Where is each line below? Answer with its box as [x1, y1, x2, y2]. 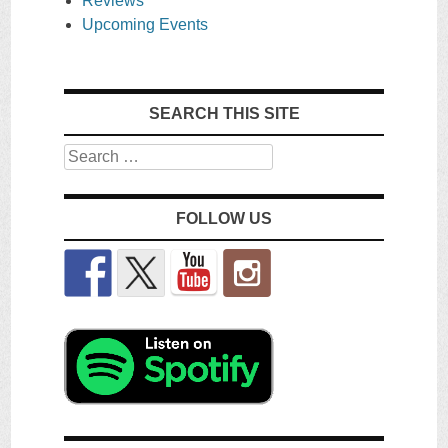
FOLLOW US [176, 210, 272, 228]
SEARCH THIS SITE [148, 105, 300, 123]
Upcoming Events [82, 16, 208, 34]
